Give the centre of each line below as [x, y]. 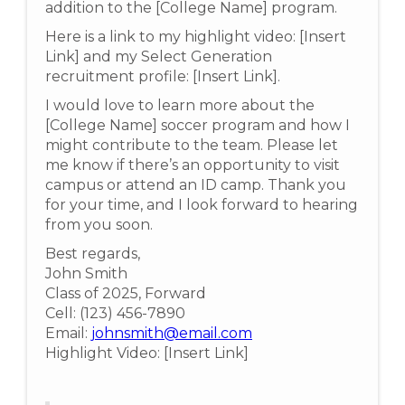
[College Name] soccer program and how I [198, 126]
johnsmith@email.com [172, 334]
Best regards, [93, 254]
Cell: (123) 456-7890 [115, 314]
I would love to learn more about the [180, 106]
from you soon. [99, 225]
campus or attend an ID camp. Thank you [196, 185]
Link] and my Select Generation [159, 57]
